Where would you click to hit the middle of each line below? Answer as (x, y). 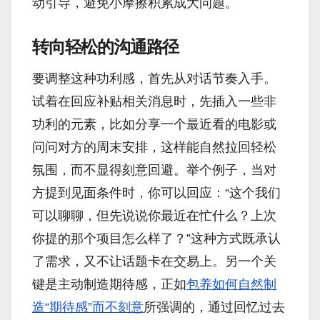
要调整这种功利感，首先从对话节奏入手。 (154, 78)
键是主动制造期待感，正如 (109, 284)
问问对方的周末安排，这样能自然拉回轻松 (154, 147)
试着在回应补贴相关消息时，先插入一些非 (154, 101)
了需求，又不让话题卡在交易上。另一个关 (154, 261)
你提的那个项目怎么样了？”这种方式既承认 (156, 238)
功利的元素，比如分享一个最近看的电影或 (154, 124)
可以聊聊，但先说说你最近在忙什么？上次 (154, 215)
